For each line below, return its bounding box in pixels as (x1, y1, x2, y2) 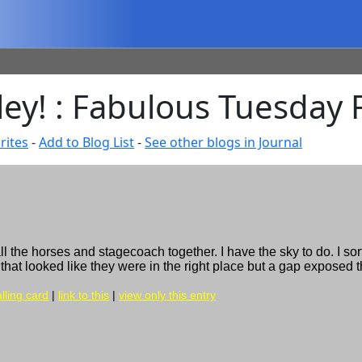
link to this (58, 288, 110, 301)
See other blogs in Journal (145, 133, 303, 151)
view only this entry (119, 288, 217, 301)
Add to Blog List (39, 133, 135, 151)
